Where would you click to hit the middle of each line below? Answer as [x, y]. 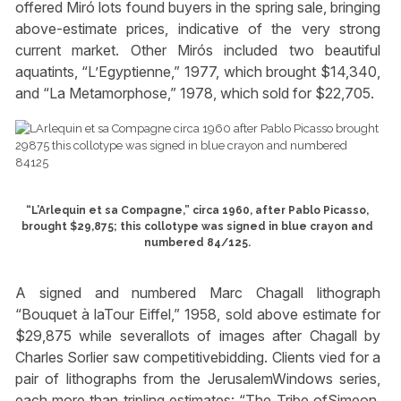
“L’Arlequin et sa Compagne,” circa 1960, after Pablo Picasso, [198, 210]
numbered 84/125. [198, 242]
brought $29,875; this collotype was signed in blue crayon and [198, 226]
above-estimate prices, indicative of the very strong [198, 29]
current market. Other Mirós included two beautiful [198, 51]
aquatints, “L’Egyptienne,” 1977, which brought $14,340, [198, 72]
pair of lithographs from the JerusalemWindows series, [198, 379]
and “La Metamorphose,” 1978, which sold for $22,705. [194, 94]
